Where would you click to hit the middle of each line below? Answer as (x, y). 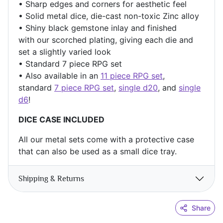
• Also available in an (58, 76)
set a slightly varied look (65, 52)
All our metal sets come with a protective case (106, 140)
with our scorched (53, 40)
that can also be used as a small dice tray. (98, 152)
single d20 (138, 88)
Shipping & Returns (51, 178)
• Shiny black (44, 28)
